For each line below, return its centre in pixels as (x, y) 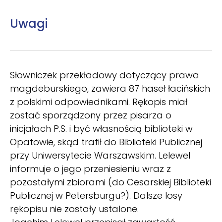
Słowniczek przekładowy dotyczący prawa (105, 75)
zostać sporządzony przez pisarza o (91, 115)
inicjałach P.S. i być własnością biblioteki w (101, 128)
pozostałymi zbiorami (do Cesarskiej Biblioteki (111, 182)
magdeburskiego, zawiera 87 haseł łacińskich (110, 88)
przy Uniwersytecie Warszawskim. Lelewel (100, 155)
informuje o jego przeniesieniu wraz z (90, 168)
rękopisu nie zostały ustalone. (74, 209)
